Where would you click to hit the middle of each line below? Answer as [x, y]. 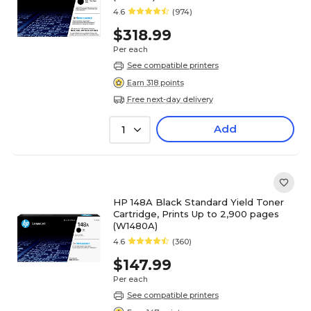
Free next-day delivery [170, 99]
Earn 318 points [155, 82]
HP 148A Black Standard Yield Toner [198, 202]
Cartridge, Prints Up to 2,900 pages [196, 214]
